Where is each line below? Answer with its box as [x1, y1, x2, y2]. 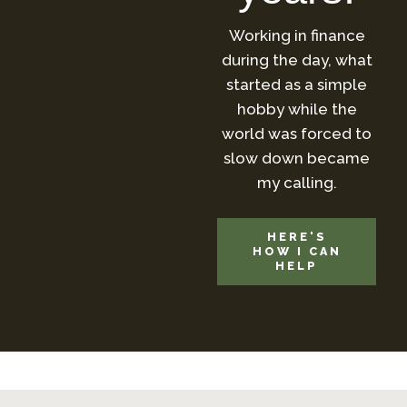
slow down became [223, 149, 371, 167]
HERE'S [266, 230, 327, 243]
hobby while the [236, 100, 357, 118]
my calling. [256, 174, 337, 192]
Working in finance [228, 26, 365, 45]
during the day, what [221, 51, 372, 69]
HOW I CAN [252, 244, 342, 258]
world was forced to [222, 124, 372, 143]
